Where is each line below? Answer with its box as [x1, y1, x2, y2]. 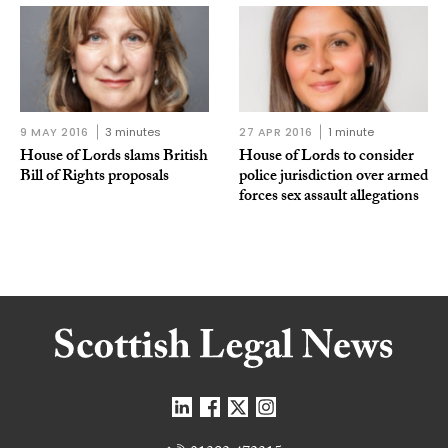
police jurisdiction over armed [239, 164, 428, 192]
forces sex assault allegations [239, 184, 419, 212]
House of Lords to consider [239, 144, 414, 172]
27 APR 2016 [239, 124, 313, 141]
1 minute [328, 124, 375, 141]
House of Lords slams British [20, 144, 208, 172]
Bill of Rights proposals [20, 164, 169, 192]
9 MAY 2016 [20, 124, 89, 141]
